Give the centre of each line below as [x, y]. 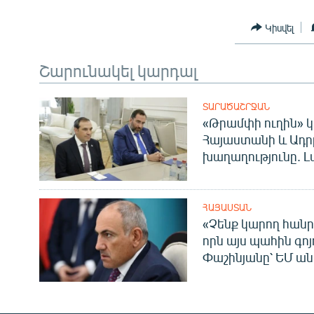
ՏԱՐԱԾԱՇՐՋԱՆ [236, 107]
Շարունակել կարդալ [118, 70]
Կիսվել [280, 27]
